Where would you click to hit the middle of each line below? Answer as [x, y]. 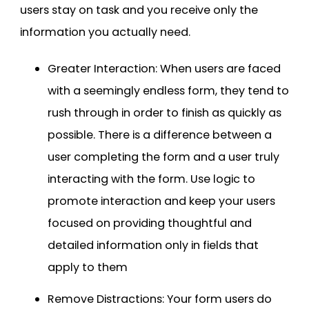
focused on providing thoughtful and [150, 223]
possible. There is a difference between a [160, 134]
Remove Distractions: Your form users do [160, 299]
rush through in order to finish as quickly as [165, 112]
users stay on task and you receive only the [139, 10]
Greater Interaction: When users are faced [164, 68]
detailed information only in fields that [153, 245]
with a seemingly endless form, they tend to [168, 90]
